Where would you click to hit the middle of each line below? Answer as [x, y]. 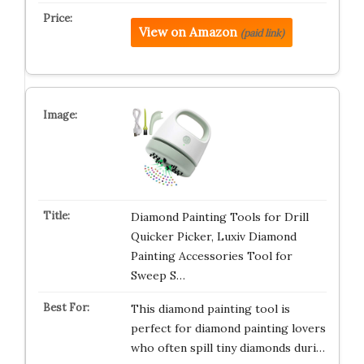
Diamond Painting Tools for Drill [219, 217]
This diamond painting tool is [210, 309]
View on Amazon [188, 32]
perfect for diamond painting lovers [228, 328]
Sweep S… [158, 275]
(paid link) [262, 33]
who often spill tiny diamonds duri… [227, 348]
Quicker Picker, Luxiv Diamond [213, 236]
